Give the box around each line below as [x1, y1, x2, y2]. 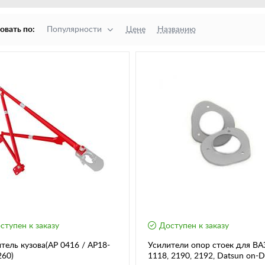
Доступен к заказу [159, 222, 229, 231]
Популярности [46, 25, 102, 34]
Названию [157, 25, 196, 34]
